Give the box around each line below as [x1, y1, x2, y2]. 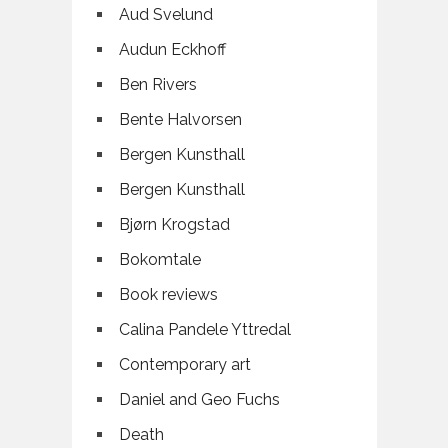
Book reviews [118, 285, 218, 305]
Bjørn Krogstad [118, 215, 230, 235]
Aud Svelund [118, 5, 213, 25]
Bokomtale [118, 250, 201, 270]
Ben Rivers [118, 75, 197, 95]
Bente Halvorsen [118, 110, 242, 130]
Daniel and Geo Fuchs [118, 390, 280, 410]
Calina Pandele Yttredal [118, 320, 291, 340]
